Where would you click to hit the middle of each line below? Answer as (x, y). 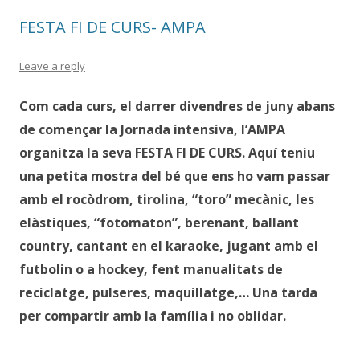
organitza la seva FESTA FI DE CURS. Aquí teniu (167, 153)
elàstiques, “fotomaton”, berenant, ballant (159, 223)
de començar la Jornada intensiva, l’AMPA (152, 129)
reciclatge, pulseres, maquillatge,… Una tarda (168, 292)
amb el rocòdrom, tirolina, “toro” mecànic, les (167, 199)
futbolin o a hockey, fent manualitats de (151, 269)
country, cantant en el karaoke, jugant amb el (169, 246)
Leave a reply (52, 66)
